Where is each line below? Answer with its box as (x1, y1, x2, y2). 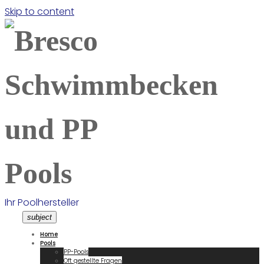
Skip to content (5, 5, 74, 18)
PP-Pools (64, 247, 88, 256)
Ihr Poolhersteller (5, 196, 79, 209)
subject (27, 213, 52, 222)
